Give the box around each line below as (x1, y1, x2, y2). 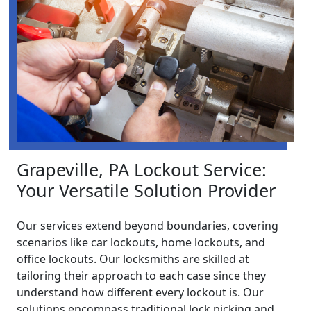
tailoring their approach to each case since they (17, 268, 266, 284)
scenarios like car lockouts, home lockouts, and (17, 235, 265, 251)
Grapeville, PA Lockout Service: (17, 158, 267, 182)
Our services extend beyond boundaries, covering (17, 218, 278, 234)
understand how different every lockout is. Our (17, 285, 264, 301)
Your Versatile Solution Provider (17, 178, 276, 203)
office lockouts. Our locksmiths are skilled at (17, 251, 249, 267)
